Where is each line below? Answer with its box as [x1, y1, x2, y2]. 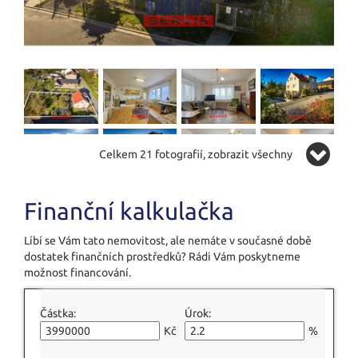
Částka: [40, 307, 76, 320]
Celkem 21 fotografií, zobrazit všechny [99, 148, 292, 161]
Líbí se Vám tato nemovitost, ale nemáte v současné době [24, 234, 312, 247]
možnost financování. [24, 266, 131, 279]
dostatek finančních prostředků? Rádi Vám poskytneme [24, 250, 300, 263]
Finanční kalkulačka [24, 197, 234, 225]
